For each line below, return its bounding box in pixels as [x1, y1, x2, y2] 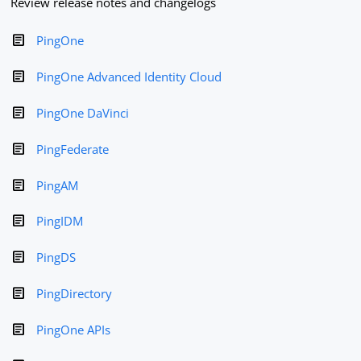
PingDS [36, 249, 77, 266]
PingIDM [36, 213, 84, 230]
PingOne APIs [36, 321, 111, 338]
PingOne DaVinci [36, 104, 130, 121]
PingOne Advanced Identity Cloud [36, 68, 222, 85]
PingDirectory [36, 284, 113, 301]
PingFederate [36, 140, 110, 157]
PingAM [36, 176, 79, 193]
